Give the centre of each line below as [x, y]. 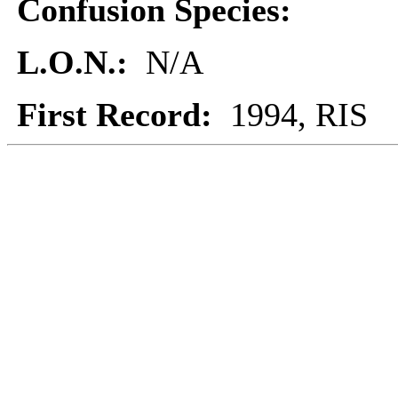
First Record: [123, 115]
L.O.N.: [77, 63]
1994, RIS [299, 115]
